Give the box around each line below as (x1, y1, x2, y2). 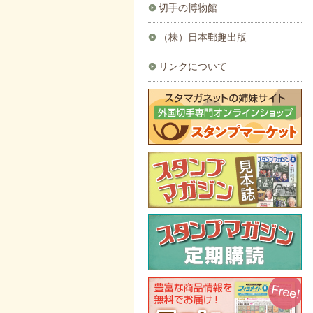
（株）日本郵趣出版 (159, 31, 247, 43)
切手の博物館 (159, 1, 217, 13)
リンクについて (159, 60, 227, 72)
